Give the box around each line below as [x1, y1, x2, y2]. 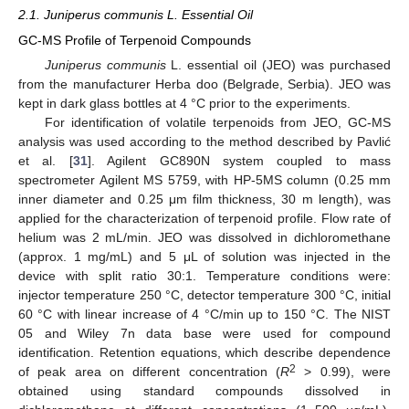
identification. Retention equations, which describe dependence [18, 345, 391, 361]
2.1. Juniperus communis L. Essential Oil [18, 6, 253, 22]
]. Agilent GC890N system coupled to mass [87, 153, 391, 169]
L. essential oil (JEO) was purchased [165, 58, 392, 73]
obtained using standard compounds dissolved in [18, 383, 391, 399]
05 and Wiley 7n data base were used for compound [18, 326, 391, 341]
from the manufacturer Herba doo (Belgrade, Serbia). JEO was [18, 77, 391, 92]
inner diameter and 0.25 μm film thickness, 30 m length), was [18, 192, 391, 207]
